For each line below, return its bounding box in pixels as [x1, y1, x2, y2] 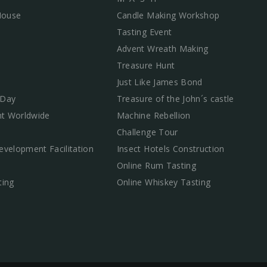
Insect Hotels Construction [116, 142, 225, 154]
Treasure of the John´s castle [116, 92, 234, 104]
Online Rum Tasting [116, 159, 196, 171]
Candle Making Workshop [116, 9, 220, 21]
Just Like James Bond [116, 76, 203, 88]
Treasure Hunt [116, 59, 175, 71]
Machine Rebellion [116, 109, 191, 121]
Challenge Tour [116, 126, 178, 138]
